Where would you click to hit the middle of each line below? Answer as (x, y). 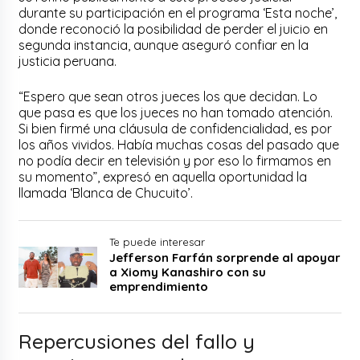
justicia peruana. (68, 61)
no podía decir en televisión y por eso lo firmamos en (175, 161)
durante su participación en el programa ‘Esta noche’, (178, 13)
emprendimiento (159, 287)
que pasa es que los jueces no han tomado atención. (176, 113)
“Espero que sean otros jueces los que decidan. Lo (168, 97)
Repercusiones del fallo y (137, 342)
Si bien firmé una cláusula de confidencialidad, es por (176, 129)
